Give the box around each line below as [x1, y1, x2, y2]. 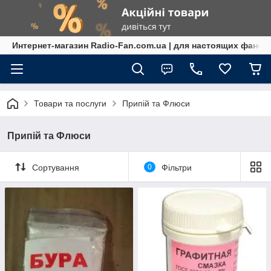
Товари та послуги [34, 99, 106, 108]
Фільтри [161, 162, 192, 172]
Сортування [32, 162, 79, 172]
